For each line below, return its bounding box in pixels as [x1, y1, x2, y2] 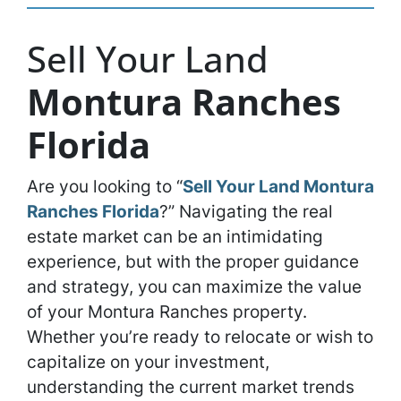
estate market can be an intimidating [27, 226, 323, 247]
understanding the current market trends [27, 376, 354, 397]
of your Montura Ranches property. [27, 301, 307, 322]
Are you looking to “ [27, 175, 183, 197]
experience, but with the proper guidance [27, 251, 359, 272]
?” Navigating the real [159, 200, 333, 222]
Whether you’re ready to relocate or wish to [27, 326, 373, 347]
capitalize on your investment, [27, 351, 269, 372]
